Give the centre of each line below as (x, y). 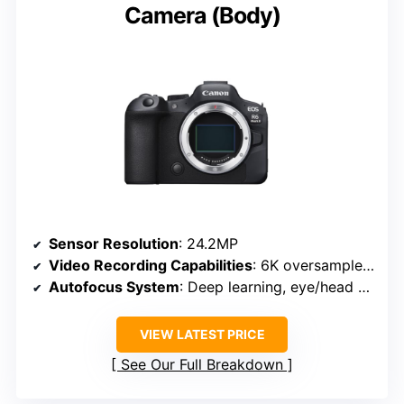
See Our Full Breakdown (202, 365)
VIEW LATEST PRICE (202, 335)
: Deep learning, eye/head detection (269, 287)
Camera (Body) (202, 16)
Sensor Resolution (114, 244)
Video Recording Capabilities (151, 266)
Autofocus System (114, 287)
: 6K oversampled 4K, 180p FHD (308, 266)
